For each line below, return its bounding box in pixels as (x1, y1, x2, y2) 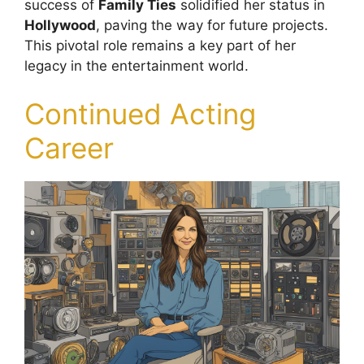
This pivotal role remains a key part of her (24, 37, 296, 54)
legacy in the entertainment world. (24, 57, 249, 74)
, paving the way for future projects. (96, 16, 328, 33)
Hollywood (24, 16, 96, 33)
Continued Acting (24, 97, 256, 132)
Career (24, 131, 114, 166)
